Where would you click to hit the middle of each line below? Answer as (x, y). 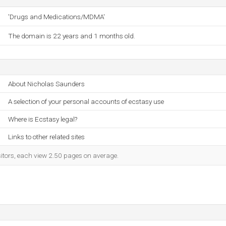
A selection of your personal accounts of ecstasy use (86, 101)
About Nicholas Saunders (46, 84)
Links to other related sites (46, 137)
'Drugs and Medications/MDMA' (56, 17)
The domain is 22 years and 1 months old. (72, 36)
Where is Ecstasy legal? (43, 119)
